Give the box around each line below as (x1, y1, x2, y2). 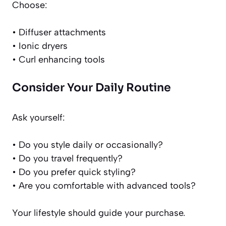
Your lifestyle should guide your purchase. (12, 207, 185, 219)
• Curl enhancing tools (12, 54, 105, 66)
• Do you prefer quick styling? (12, 166, 136, 178)
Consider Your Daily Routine (12, 81, 171, 95)
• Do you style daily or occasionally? (12, 139, 163, 151)
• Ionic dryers (12, 40, 68, 52)
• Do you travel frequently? (12, 153, 123, 164)
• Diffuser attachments (12, 27, 106, 38)
